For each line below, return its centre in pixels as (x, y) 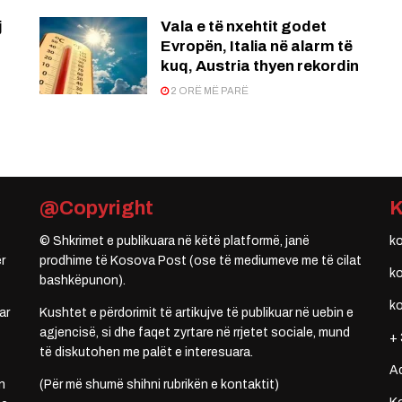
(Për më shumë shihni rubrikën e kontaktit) (159, 385)
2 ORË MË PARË (209, 91)
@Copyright (96, 209)
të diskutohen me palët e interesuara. (146, 353)
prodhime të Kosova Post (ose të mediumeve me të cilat (201, 261)
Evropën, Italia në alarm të (257, 47)
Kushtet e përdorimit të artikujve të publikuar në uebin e (197, 313)
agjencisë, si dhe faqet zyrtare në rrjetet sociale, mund (195, 333)
